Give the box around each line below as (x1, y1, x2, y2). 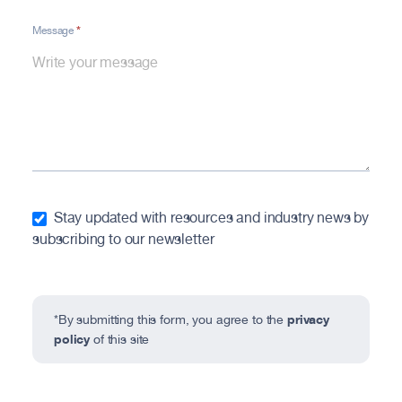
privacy (286, 311, 329, 327)
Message (32, 24, 77, 37)
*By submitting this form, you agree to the (54, 312, 287, 327)
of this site (90, 332, 150, 346)
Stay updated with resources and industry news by (50, 209, 370, 226)
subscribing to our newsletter (32, 231, 214, 248)
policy (54, 331, 91, 346)
